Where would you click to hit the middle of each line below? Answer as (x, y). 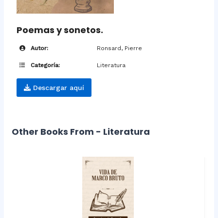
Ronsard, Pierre (119, 48)
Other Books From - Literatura (81, 132)
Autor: (38, 48)
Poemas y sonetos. (60, 30)
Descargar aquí (57, 88)
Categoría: (44, 65)
